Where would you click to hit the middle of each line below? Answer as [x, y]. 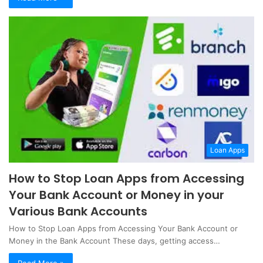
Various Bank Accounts [78, 211]
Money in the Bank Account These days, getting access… [114, 240]
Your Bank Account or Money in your [117, 195]
